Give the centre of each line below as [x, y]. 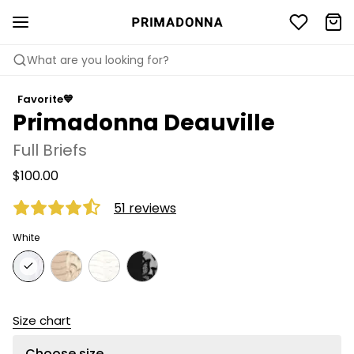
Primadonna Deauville [144, 123]
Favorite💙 [45, 99]
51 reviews [145, 208]
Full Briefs [50, 150]
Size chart [42, 320]
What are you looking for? [98, 60]
